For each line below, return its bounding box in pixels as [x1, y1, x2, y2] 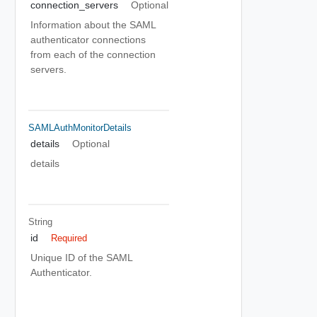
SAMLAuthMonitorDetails [28, 122, 132, 133]
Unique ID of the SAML [30, 252, 132, 263]
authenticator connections [30, 34, 146, 45]
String [28, 216, 52, 227]
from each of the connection [30, 49, 156, 60]
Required [50, 233, 87, 243]
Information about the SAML [30, 19, 156, 30]
